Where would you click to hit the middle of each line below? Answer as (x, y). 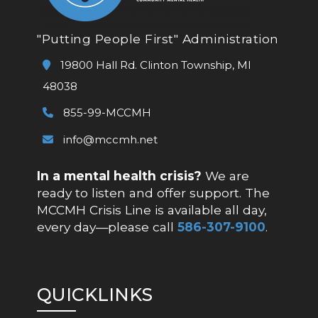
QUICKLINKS (95, 294)
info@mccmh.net (110, 139)
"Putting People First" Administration (158, 38)
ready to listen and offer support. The (154, 192)
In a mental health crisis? (120, 175)
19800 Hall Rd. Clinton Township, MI (154, 65)
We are (226, 175)
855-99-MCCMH (105, 113)
